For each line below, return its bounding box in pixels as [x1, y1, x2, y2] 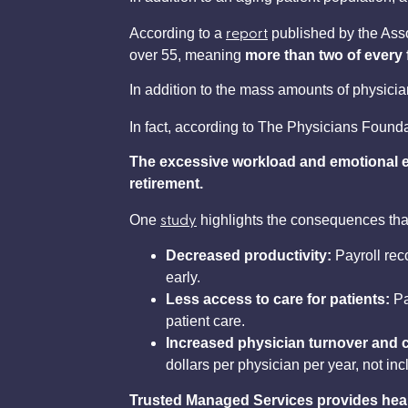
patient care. [166, 312, 245, 329]
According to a [129, 25, 226, 41]
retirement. [129, 176, 207, 192]
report [226, 21, 268, 42]
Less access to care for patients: [166, 291, 393, 307]
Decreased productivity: [166, 247, 331, 263]
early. [166, 269, 204, 285]
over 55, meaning [129, 46, 245, 63]
